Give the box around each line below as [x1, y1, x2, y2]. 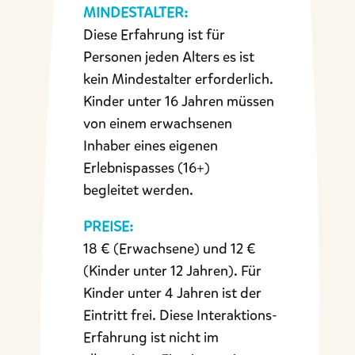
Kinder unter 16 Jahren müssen [82, 91, 274, 111]
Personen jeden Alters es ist [82, 47, 254, 67]
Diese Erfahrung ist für [82, 25, 225, 44]
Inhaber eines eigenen [82, 136, 218, 155]
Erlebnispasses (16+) [82, 158, 210, 177]
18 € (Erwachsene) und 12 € [82, 239, 256, 258]
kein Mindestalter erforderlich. [82, 69, 273, 89]
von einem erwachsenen [82, 113, 232, 133]
